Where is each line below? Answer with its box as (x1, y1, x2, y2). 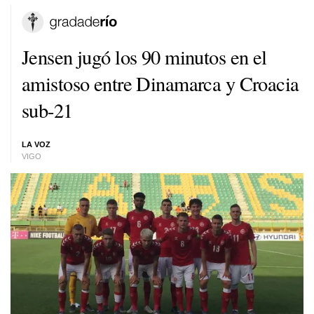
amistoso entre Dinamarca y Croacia (22, 69, 299, 97)
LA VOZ (22, 140, 50, 149)
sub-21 (22, 96, 73, 123)
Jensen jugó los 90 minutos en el (22, 43, 267, 70)
